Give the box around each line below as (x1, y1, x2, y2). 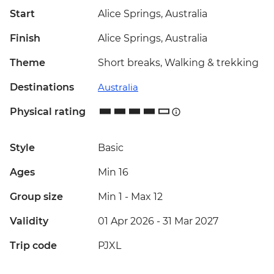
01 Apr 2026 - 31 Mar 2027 (98, 215, 218, 228)
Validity (10, 215, 48, 228)
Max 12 (131, 191, 163, 203)
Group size (10, 191, 63, 203)
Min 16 (98, 166, 128, 179)
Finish (10, 32, 40, 45)
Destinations (10, 81, 74, 94)
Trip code (10, 240, 57, 252)
